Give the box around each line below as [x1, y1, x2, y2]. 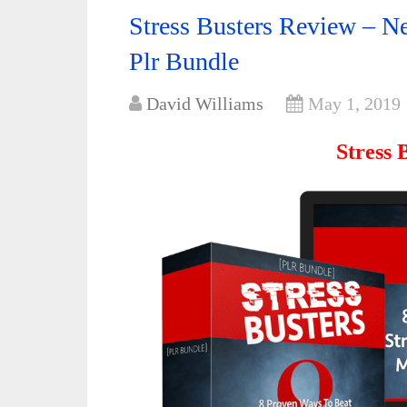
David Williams [146, 94, 263, 114]
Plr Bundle [129, 47, 239, 75]
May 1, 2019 [308, 94, 401, 114]
